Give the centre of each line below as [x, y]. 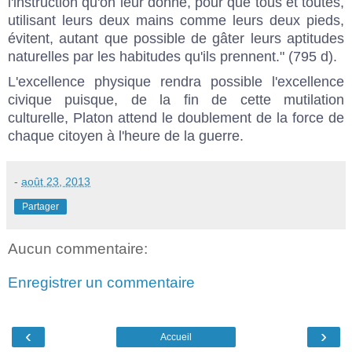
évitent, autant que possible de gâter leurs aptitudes [176, 38]
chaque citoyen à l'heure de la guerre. [126, 136]
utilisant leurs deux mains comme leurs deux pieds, [176, 20]
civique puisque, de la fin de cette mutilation [176, 99]
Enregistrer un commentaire [101, 283]
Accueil [176, 337]
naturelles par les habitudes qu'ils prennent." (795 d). [172, 56]
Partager [40, 206]
